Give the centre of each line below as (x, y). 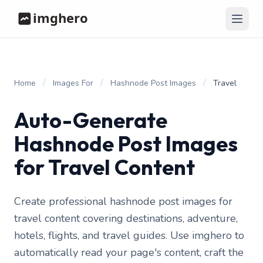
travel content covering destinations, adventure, (126, 218)
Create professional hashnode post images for (123, 201)
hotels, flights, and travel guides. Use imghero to (129, 235)
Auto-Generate (91, 120)
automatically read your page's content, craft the (129, 252)
